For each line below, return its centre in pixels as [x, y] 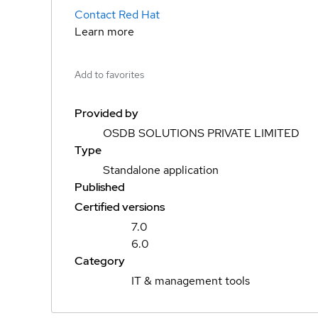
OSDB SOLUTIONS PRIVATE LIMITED [201, 133]
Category [100, 261]
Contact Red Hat [117, 14]
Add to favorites [109, 75]
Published [100, 187]
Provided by [106, 113]
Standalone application [161, 170]
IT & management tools [191, 281]
